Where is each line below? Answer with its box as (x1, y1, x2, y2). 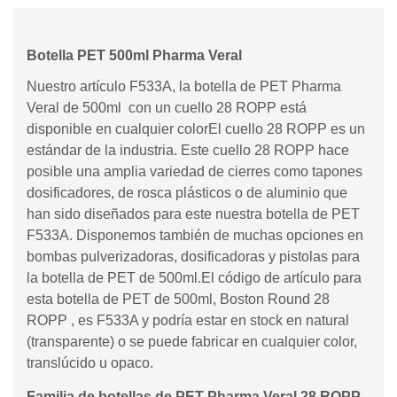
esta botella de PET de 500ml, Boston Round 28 (27, 292, 330, 307)
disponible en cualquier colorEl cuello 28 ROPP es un (27, 121, 365, 136)
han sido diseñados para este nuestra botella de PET (27, 206, 360, 222)
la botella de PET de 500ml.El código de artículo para (27, 270, 362, 285)
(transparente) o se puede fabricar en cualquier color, (27, 334, 357, 349)
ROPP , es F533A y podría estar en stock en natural (27, 313, 349, 328)
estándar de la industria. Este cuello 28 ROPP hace (27, 143, 349, 158)
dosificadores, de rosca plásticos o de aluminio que (27, 185, 347, 200)
